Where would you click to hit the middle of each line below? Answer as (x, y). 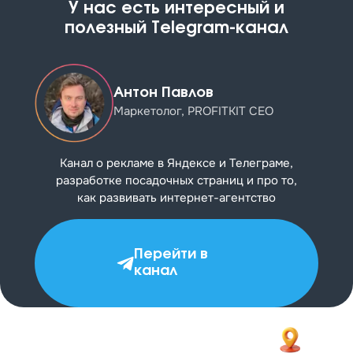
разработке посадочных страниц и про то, (176, 181)
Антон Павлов (163, 93)
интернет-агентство (218, 198)
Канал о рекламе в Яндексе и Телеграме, (176, 163)
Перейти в (171, 255)
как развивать (119, 198)
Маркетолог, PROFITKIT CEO (193, 111)
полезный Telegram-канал (176, 28)
